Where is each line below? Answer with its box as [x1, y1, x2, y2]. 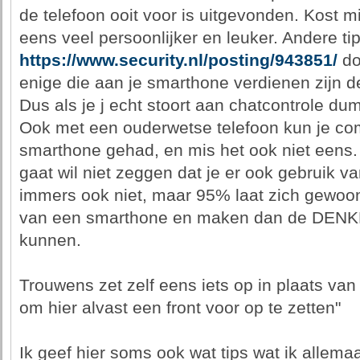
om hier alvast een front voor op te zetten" [18, 298, 341, 317]
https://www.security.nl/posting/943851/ [18, 51, 337, 70]
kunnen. [18, 231, 81, 250]
